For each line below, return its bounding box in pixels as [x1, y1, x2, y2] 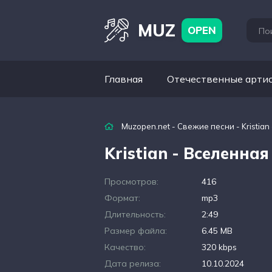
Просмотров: [104, 176, 158, 187]
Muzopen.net [121, 121, 170, 131]
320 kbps [202, 242, 237, 253]
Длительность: [104, 209, 166, 220]
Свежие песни [177, 121, 234, 131]
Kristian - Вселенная [104, 143, 269, 163]
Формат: [104, 192, 140, 203]
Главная [104, 73, 143, 85]
